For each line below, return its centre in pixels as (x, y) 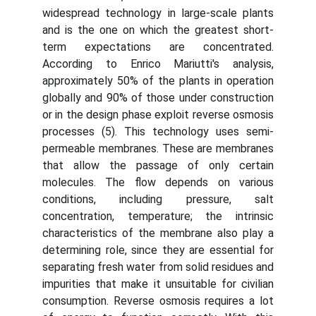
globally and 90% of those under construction (158, 98)
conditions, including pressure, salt (158, 199)
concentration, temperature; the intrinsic (158, 216)
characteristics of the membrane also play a (158, 233)
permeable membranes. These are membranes (158, 148)
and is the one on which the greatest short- (158, 30)
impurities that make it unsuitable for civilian (158, 284)
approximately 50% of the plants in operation (158, 81)
